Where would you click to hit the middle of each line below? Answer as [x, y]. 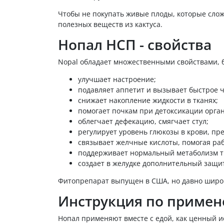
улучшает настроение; [117, 79]
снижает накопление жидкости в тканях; [148, 100]
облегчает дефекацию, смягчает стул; [143, 121]
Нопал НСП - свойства [136, 44]
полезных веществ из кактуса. [111, 24]
